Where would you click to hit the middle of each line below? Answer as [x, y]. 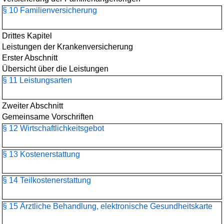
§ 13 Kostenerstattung [41, 154]
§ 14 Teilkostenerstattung [47, 180]
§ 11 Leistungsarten [37, 80]
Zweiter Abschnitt [32, 106]
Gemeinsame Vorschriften [48, 117]
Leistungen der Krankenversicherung [67, 47]
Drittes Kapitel [27, 36]
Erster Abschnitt [30, 58]
